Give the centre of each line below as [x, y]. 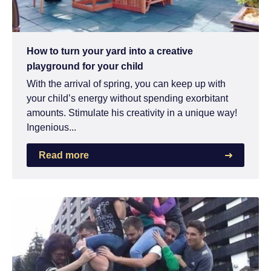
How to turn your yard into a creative [110, 51]
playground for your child [85, 67]
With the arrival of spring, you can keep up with [126, 84]
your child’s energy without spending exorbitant [127, 99]
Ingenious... [51, 128]
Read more [64, 155]
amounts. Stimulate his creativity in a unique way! [132, 113]
